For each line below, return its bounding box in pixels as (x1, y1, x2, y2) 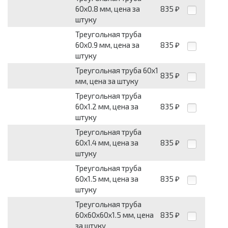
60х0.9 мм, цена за (75, 40, 139, 49)
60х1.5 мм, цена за (75, 174, 138, 183)
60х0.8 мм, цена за (75, 4, 140, 13)
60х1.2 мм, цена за (75, 101, 138, 111)
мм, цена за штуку (75, 76, 138, 85)
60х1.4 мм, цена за (75, 137, 138, 147)
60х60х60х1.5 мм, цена (75, 210, 154, 219)
